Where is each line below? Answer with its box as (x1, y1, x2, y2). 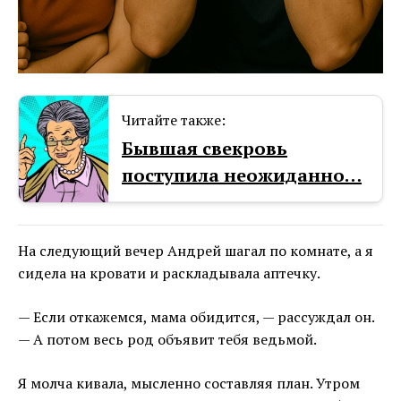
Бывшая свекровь (122, 136, 287, 161)
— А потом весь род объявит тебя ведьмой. (18, 329, 317, 350)
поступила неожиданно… (122, 163, 362, 188)
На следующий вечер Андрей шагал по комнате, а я (18, 241, 373, 261)
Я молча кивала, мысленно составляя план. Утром (18, 373, 360, 394)
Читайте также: (122, 110, 226, 131)
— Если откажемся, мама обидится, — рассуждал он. (18, 307, 374, 328)
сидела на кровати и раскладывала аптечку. (18, 263, 320, 284)
